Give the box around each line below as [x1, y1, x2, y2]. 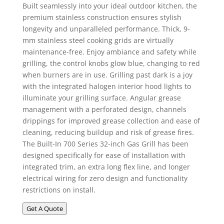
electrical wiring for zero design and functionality [22, 173, 187, 183]
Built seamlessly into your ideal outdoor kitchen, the [22, 1, 197, 10]
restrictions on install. [22, 185, 95, 194]
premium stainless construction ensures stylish [22, 12, 181, 22]
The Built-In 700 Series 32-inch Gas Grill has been [22, 139, 188, 148]
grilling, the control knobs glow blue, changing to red [22, 58, 200, 68]
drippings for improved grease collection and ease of [22, 116, 200, 125]
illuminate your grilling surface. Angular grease [22, 93, 181, 102]
